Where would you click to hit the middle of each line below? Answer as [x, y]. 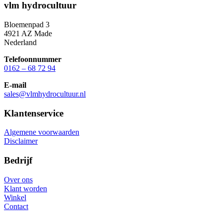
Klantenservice [34, 113]
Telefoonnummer [33, 59]
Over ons [18, 179]
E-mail [15, 85]
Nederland [20, 42]
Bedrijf [18, 161]
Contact [16, 206]
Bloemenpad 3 [27, 25]
